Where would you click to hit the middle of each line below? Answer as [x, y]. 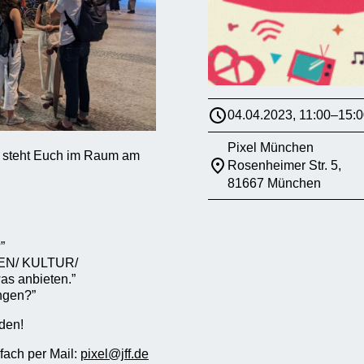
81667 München [274, 183]
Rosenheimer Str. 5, [284, 165]
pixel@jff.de [115, 353]
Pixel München [271, 147]
